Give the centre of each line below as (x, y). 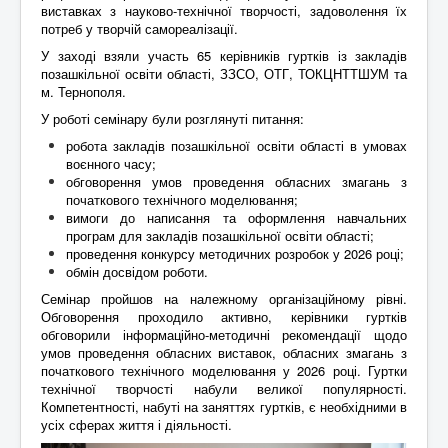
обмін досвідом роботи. (137, 271)
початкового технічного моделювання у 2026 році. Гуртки (224, 370)
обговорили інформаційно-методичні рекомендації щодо (224, 334)
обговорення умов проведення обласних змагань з (236, 181)
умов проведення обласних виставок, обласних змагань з (224, 352)
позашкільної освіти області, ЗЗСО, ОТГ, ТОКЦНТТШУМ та (224, 73)
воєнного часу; (111, 163)
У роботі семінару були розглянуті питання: (172, 118)
